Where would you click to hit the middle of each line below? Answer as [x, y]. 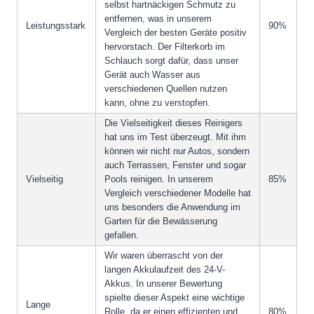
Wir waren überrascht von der [164, 256]
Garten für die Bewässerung [161, 221]
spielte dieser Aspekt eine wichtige [175, 298]
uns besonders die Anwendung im [172, 207]
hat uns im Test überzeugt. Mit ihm [175, 137]
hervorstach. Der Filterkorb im [165, 47]
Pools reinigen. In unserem [159, 179]
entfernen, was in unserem [158, 19]
